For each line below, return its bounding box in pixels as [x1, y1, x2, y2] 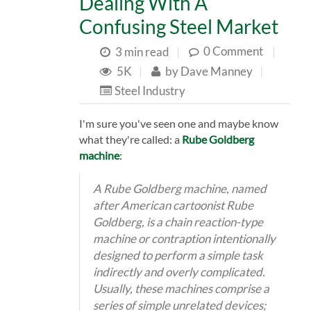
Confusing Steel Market [78, 15, 278, 38]
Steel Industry [114, 83, 185, 98]
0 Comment [203, 44, 263, 59]
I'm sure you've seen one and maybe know [78, 116, 278, 130]
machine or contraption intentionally [92, 230, 276, 246]
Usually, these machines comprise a [92, 280, 269, 296]
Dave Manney [178, 63, 253, 78]
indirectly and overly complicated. [92, 264, 265, 279]
